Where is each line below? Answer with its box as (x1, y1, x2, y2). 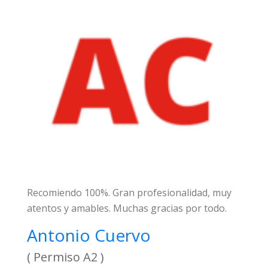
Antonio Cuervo (27, 224, 151, 246)
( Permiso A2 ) (27, 249, 104, 265)
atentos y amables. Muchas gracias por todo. (27, 202, 227, 215)
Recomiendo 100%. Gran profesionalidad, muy (27, 186, 232, 199)
